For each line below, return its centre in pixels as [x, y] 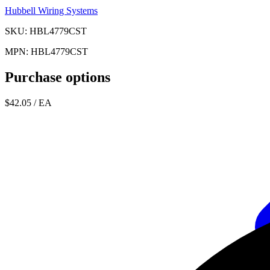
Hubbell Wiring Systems [51, 10]
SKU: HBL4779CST [46, 31]
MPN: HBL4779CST [46, 51]
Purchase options [58, 77]
